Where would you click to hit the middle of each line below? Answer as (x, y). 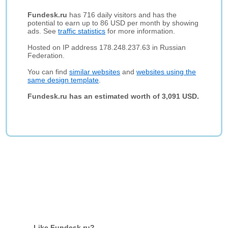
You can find (49, 72)
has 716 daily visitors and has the (122, 15)
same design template (63, 80)
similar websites (95, 72)
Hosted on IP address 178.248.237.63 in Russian (107, 47)
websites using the (166, 72)
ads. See (43, 31)
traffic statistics (82, 31)
